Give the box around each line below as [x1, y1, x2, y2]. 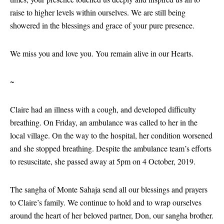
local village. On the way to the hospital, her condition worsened [10, 129, 212, 140]
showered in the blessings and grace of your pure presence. [10, 19, 197, 30]
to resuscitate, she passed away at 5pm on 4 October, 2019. [10, 155, 198, 166]
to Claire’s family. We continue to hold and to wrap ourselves [10, 196, 201, 207]
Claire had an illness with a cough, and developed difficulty [10, 103, 196, 114]
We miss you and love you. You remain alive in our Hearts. [10, 47, 193, 58]
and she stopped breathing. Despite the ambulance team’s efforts [10, 142, 211, 153]
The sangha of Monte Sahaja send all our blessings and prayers [10, 183, 207, 194]
